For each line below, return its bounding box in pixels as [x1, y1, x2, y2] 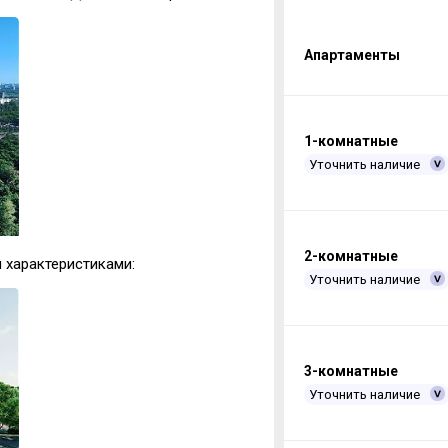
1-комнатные [303, 133, 398, 150]
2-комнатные [303, 248, 398, 265]
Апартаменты [303, 47, 400, 64]
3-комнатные [303, 363, 398, 380]
